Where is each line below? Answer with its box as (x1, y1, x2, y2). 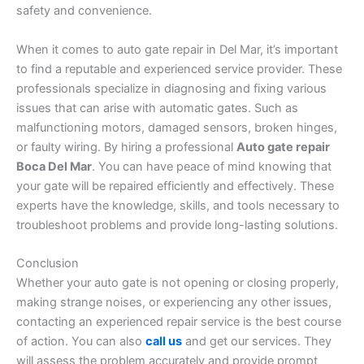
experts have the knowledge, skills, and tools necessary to (16, 197, 340, 213)
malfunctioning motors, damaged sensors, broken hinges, (16, 119, 337, 135)
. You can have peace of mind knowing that (92, 158, 331, 174)
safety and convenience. (16, 3, 152, 19)
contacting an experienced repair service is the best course (16, 314, 341, 329)
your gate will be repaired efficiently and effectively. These (16, 178, 334, 193)
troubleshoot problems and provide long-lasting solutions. (16, 217, 338, 232)
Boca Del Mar (16, 158, 92, 174)
